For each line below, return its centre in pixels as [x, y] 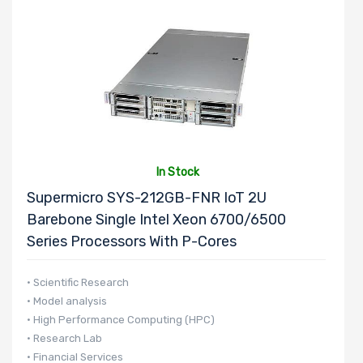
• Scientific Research [78, 282]
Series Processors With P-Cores [132, 241]
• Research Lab [64, 338]
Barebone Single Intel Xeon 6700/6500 [156, 219]
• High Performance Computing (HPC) [121, 319]
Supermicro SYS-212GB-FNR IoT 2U [147, 197]
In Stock [178, 172]
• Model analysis [67, 301]
